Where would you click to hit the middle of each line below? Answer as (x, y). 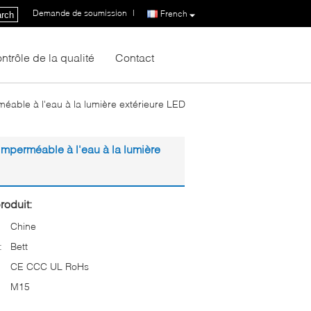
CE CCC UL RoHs (50, 266)
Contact (135, 57)
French (174, 13)
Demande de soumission (80, 12)
